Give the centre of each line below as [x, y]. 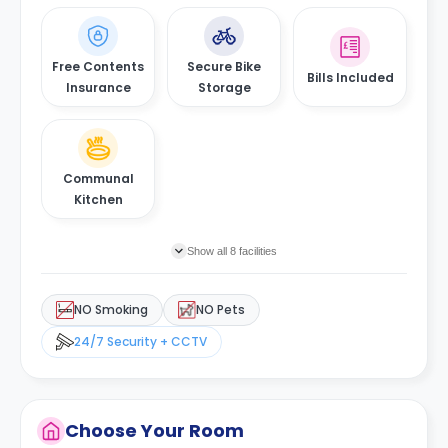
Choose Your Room [154, 430]
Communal [98, 178]
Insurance [98, 87]
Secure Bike [224, 66]
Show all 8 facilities [232, 251]
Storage [224, 87]
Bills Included [350, 77]
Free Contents [98, 66]
